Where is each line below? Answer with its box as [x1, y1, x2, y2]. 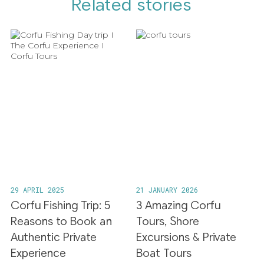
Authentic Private [10, 232, 97, 244]
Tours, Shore [136, 216, 200, 228]
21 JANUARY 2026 [136, 185, 199, 195]
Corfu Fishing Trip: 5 [10, 200, 110, 212]
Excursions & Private [136, 232, 237, 244]
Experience [10, 247, 66, 260]
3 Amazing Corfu [136, 200, 221, 212]
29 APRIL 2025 [10, 185, 64, 195]
